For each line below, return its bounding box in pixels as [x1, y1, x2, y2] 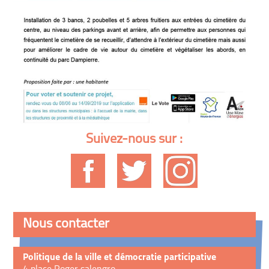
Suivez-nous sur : [86, 132, 183, 147]
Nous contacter [23, 217, 110, 232]
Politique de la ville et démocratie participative [23, 253, 217, 263]
